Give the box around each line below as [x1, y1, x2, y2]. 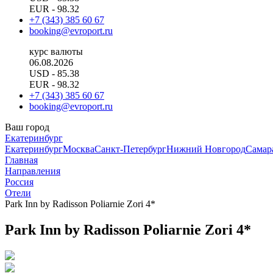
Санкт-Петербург [94, 144, 166, 154]
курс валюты [29, 46, 83, 57]
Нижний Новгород [166, 144, 246, 154]
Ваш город [5, 122, 49, 132]
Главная [5, 155, 38, 165]
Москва [63, 144, 94, 154]
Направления [5, 166, 60, 176]
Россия [5, 177, 34, 187]
